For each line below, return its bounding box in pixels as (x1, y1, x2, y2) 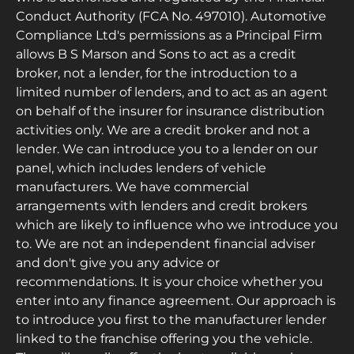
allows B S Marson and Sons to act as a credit (16, 46, 296, 62)
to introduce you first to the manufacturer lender (16, 311, 326, 327)
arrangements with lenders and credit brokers (16, 198, 307, 213)
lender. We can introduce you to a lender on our (16, 141, 318, 156)
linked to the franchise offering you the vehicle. (16, 330, 312, 346)
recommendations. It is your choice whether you (16, 273, 323, 289)
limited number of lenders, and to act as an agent (16, 84, 328, 100)
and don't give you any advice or (16, 254, 220, 270)
